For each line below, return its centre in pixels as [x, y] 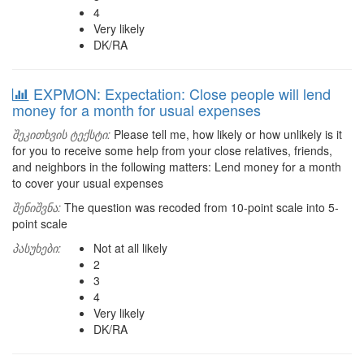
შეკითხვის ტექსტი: [61, 134]
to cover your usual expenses [88, 183]
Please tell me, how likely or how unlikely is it [226, 134]
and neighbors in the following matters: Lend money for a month [177, 167]
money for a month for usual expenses [136, 110]
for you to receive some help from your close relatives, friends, [172, 150]
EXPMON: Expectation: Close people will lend [182, 93]
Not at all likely [130, 248]
